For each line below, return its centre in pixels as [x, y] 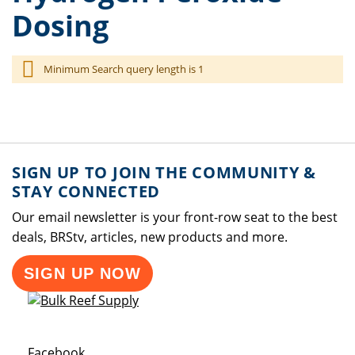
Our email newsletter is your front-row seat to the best [175, 217]
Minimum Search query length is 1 [124, 69]
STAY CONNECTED [86, 191]
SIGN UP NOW [82, 273]
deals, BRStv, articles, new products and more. [150, 237]
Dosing [60, 26]
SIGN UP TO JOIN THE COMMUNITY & [164, 172]
